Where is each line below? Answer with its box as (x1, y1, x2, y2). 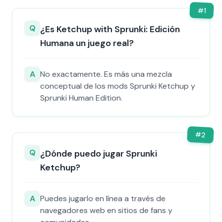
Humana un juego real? (40, 37, 134, 49)
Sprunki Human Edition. (40, 93, 122, 103)
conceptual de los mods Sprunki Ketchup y (40, 81, 195, 91)
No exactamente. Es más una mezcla (40, 69, 172, 79)
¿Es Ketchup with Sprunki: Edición (40, 23, 180, 35)
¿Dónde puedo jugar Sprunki (40, 148, 157, 160)
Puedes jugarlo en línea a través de (40, 193, 166, 204)
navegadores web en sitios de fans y (40, 205, 172, 216)
